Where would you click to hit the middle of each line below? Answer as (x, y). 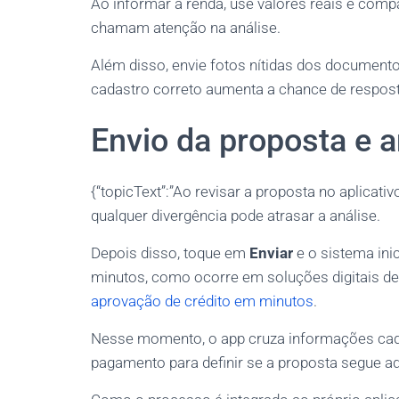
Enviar (271, 253)
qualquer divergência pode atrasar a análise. (236, 216)
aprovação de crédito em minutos (202, 301)
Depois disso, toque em (170, 253)
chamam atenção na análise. (186, 28)
